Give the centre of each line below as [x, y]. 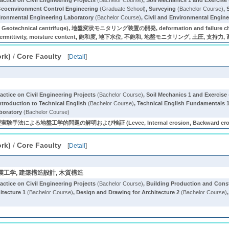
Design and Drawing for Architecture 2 [128, 192]
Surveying [163, 9]
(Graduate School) [122, 9]
